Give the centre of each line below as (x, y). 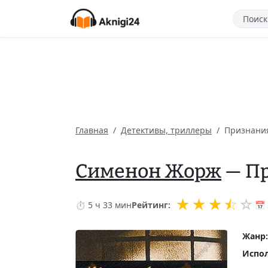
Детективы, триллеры (166, 130)
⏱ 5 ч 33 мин (103, 205)
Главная (92, 130)
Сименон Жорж (148, 171)
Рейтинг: (151, 205)
